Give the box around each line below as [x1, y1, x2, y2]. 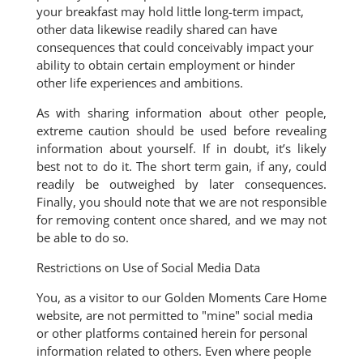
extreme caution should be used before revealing [36, 122, 327, 139]
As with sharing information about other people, [36, 105, 327, 121]
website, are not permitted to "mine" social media [36, 307, 313, 323]
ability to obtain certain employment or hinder [36, 57, 295, 73]
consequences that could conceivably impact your [36, 39, 314, 55]
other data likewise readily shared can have [36, 21, 277, 37]
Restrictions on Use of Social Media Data [36, 259, 260, 275]
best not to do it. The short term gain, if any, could [36, 158, 327, 174]
